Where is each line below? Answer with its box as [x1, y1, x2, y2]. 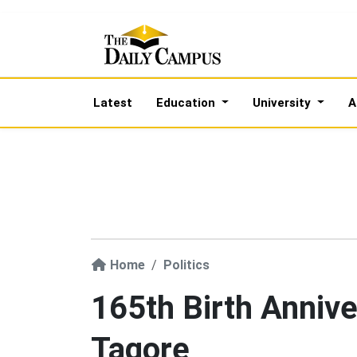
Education [156, 96, 218, 110]
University [252, 96, 314, 110]
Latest [93, 96, 132, 110]
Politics [163, 257, 210, 273]
